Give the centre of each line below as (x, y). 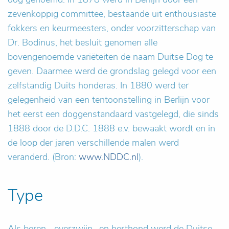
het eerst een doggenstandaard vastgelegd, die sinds (113, 114)
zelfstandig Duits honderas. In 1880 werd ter (98, 85)
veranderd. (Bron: (43, 157)
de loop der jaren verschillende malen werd (93, 143)
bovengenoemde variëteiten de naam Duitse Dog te (110, 57)
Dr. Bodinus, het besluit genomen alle (83, 42)
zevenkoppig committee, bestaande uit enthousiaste (112, 14)
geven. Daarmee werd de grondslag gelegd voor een (112, 71)
